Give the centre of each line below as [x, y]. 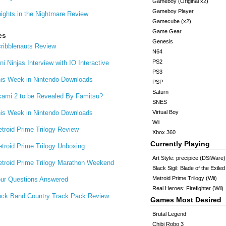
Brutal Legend [169, 214]
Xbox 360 [164, 132]
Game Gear [167, 31]
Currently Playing [180, 144]
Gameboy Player [173, 11]
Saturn [160, 92]
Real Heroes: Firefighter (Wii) [188, 188]
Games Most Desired [186, 200]
